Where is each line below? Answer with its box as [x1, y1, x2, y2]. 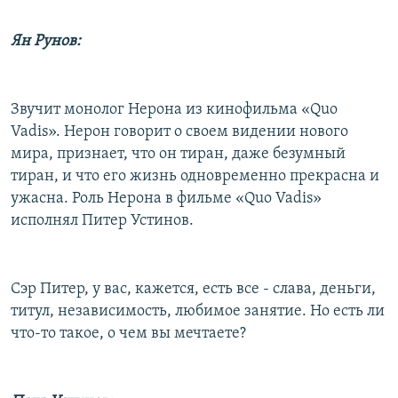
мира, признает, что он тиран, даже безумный [11, 145, 346, 163]
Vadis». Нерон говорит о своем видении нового [11, 123, 348, 140]
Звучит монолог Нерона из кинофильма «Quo [11, 100, 338, 118]
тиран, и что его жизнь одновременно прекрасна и [11, 167, 379, 185]
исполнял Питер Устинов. [11, 211, 194, 229]
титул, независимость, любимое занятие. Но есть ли [11, 302, 385, 320]
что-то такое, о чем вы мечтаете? [11, 324, 246, 342]
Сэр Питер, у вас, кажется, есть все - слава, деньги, [11, 280, 376, 298]
